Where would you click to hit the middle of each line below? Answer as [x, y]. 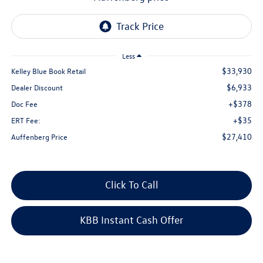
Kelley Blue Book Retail [48, 71]
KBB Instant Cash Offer [131, 220]
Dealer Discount [37, 87]
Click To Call [131, 185]
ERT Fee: [26, 120]
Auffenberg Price [39, 137]
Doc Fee [24, 104]
